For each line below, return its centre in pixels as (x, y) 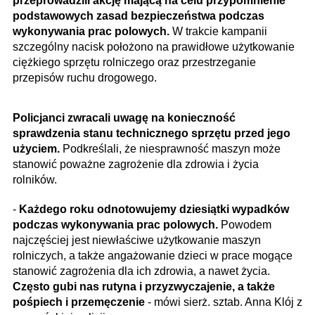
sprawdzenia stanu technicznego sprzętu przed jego (152, 133)
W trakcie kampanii (218, 31)
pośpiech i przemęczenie (79, 302)
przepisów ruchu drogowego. (85, 78)
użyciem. (38, 149)
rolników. (35, 180)
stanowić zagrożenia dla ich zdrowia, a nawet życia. (141, 271)
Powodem (246, 225)
